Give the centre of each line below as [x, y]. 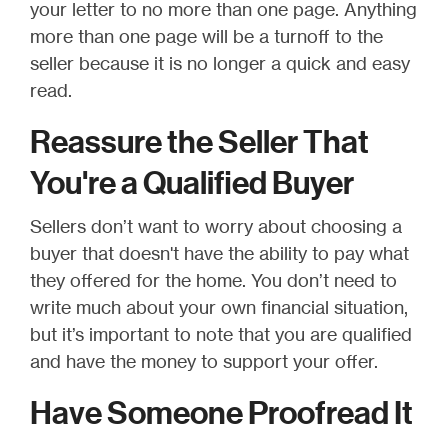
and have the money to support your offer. [204, 360]
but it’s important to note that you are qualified [221, 333]
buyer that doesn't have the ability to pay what [219, 252]
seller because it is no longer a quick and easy [220, 62]
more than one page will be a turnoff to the [206, 35]
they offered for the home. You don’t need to [213, 279]
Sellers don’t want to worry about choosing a [216, 225]
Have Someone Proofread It [221, 412]
